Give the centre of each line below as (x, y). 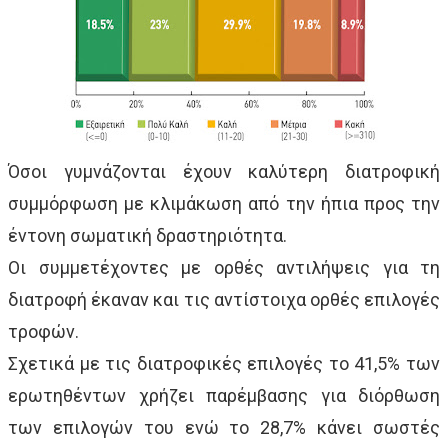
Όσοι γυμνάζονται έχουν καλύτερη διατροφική (224, 171)
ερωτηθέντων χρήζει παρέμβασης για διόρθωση (224, 395)
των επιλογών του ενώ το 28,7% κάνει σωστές (224, 427)
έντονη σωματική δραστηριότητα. (147, 235)
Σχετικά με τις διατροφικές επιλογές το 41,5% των (224, 363)
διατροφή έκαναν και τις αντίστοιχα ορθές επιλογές (224, 299)
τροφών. (43, 331)
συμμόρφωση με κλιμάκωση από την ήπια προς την (224, 203)
